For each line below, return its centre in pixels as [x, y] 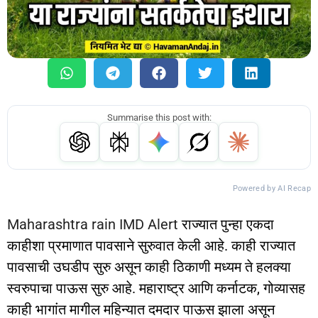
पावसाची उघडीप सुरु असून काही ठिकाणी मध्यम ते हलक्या [149, 267]
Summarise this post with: [159, 118]
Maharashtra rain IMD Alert [93, 225]
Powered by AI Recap [272, 189]
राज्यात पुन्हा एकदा [226, 225]
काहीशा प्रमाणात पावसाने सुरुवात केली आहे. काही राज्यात [151, 246]
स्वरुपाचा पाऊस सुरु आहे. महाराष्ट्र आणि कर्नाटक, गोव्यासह [156, 289]
